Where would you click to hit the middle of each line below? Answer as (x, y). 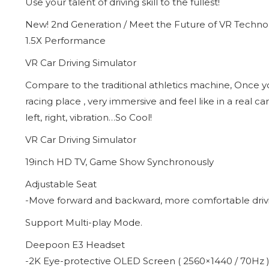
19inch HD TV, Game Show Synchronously (119, 162)
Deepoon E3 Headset (75, 244)
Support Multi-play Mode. (84, 222)
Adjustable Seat (61, 184)
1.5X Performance (65, 40)
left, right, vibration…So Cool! (89, 117)
